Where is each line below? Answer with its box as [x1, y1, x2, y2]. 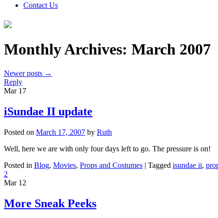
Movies [53, 161, 76, 169]
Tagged [148, 161, 171, 169]
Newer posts [4, 69, 44, 77]
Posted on [4, 127, 34, 136]
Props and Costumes [80, 161, 143, 169]
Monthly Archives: [4, 40, 131, 58]
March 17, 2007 [36, 127, 85, 136]
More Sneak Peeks [4, 197, 96, 210]
